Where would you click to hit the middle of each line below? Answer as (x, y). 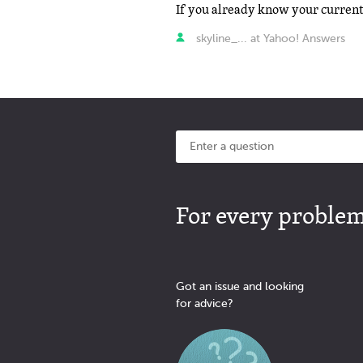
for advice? (205, 304)
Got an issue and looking (240, 287)
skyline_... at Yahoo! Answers (269, 39)
